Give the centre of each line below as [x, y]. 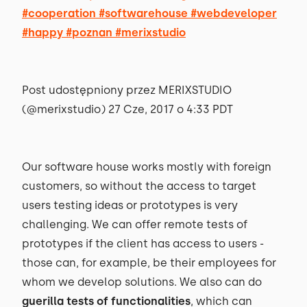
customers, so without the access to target [139, 186]
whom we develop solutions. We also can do [142, 282]
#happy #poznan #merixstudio [104, 33]
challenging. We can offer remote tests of [135, 224]
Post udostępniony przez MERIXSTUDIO [127, 90]
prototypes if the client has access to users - [143, 244]
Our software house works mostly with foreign [147, 167]
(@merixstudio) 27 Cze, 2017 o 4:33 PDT [127, 109]
